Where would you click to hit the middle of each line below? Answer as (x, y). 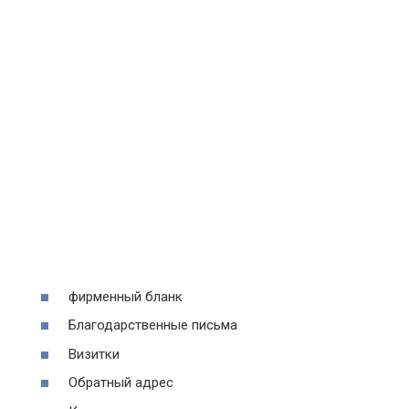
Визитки (94, 354)
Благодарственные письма (153, 325)
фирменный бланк (126, 296)
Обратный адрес (121, 383)
